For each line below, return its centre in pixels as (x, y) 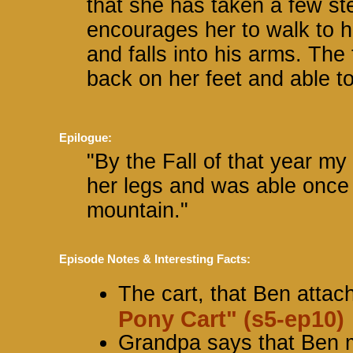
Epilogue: (85, 137)
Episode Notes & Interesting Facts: (155, 259)
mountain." (137, 210)
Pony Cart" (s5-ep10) (231, 318)
